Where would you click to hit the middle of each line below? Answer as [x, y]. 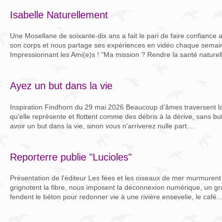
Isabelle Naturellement [59, 15]
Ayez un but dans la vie [61, 86]
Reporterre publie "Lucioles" [71, 157]
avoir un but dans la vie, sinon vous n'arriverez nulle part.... [102, 126]
